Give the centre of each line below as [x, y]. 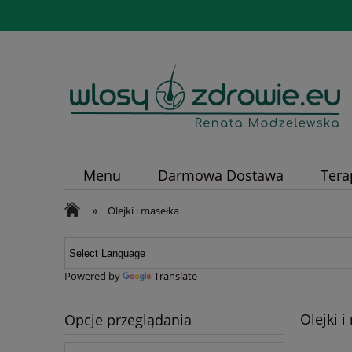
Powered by [93, 276]
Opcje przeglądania [128, 320]
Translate [176, 276]
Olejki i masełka [144, 211]
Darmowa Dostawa [220, 176]
